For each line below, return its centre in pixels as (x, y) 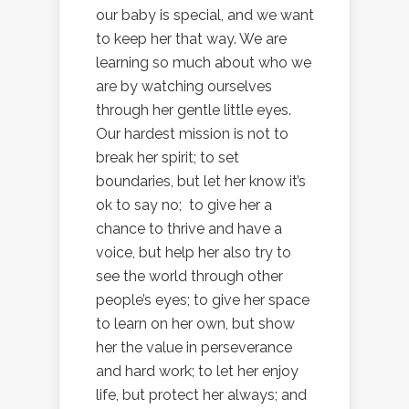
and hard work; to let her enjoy (197, 372)
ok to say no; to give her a (184, 205)
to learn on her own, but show (195, 324)
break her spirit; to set (168, 158)
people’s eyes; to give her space (203, 300)
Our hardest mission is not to (192, 134)
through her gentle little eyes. (194, 110)
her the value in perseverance (194, 348)
